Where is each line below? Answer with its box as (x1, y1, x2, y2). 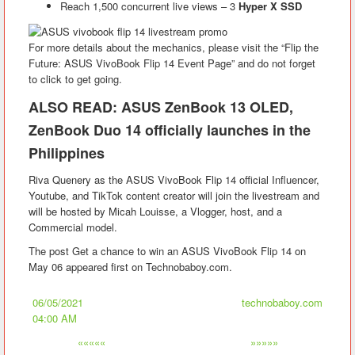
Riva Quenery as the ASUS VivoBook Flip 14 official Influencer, (29, 171, 319, 187)
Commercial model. (29, 219, 117, 235)
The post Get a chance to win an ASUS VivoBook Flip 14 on (29, 242, 306, 258)
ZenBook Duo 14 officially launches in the (29, 119, 311, 140)
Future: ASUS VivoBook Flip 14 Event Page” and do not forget (29, 55, 315, 71)
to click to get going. (29, 71, 122, 86)
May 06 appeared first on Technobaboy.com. (29, 258, 232, 274)
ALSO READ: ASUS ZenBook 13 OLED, (29, 96, 293, 117)
